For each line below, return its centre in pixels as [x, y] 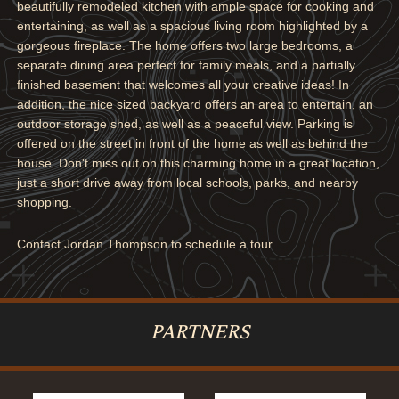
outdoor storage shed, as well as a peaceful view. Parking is [184, 123]
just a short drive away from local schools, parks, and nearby [187, 182]
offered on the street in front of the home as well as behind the [192, 143]
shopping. [44, 202]
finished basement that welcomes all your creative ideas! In [183, 84]
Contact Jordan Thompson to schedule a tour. [146, 244]
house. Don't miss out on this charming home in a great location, [198, 163]
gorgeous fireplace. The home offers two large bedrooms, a [184, 45]
